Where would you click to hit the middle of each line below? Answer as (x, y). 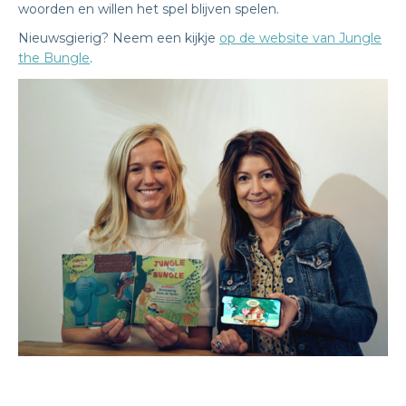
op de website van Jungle (300, 38)
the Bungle (54, 58)
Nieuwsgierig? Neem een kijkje (119, 38)
